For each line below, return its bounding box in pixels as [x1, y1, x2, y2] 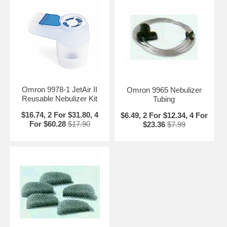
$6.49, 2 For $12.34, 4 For [120, 111, 208, 120]
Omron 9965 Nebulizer [126, 86, 202, 95]
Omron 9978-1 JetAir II [22, 85, 98, 94]
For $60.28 [29, 120, 66, 129]
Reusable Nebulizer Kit [22, 94, 98, 103]
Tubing [153, 95, 175, 104]
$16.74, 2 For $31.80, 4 [21, 110, 98, 120]
